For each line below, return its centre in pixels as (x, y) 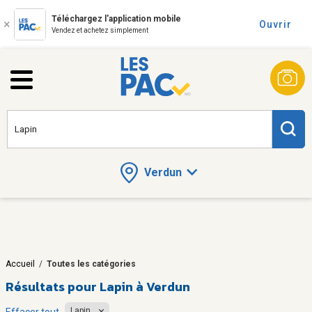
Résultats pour (51, 286)
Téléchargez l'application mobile (116, 19)
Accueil (20, 264)
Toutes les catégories (91, 264)
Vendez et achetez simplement (100, 30)
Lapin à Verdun (145, 286)
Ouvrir (275, 24)
